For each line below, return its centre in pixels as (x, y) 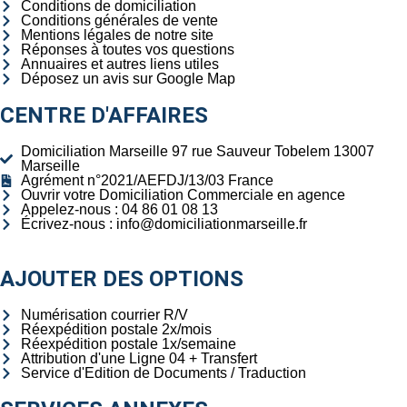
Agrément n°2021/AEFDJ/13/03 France (147, 180)
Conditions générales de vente (119, 20)
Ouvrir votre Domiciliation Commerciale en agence (183, 195)
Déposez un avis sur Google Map (128, 79)
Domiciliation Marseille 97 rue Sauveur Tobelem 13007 (197, 151)
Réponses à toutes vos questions (127, 50)
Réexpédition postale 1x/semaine (128, 344)
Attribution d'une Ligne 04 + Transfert (139, 358)
